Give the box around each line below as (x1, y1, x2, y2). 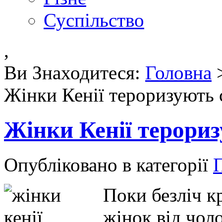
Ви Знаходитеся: (4, 61, 145, 83)
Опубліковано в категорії (4, 154, 213, 176)
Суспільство (44, 9, 144, 31)
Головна (145, 61, 212, 83)
